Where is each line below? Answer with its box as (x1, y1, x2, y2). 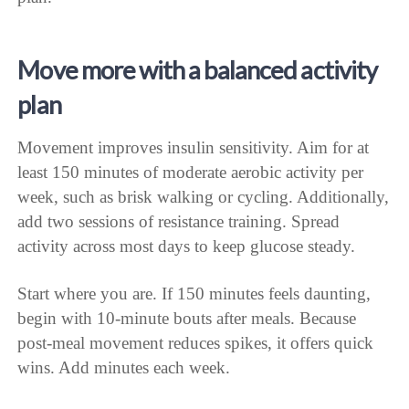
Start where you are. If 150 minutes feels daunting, (17, 283, 372, 303)
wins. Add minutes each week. (17, 357, 231, 377)
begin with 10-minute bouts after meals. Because (17, 308, 357, 328)
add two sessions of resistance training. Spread (17, 211, 341, 231)
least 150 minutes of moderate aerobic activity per (17, 162, 364, 182)
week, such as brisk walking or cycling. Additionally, (17, 186, 390, 206)
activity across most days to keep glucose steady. (17, 236, 356, 256)
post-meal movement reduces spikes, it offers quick (17, 332, 374, 352)
